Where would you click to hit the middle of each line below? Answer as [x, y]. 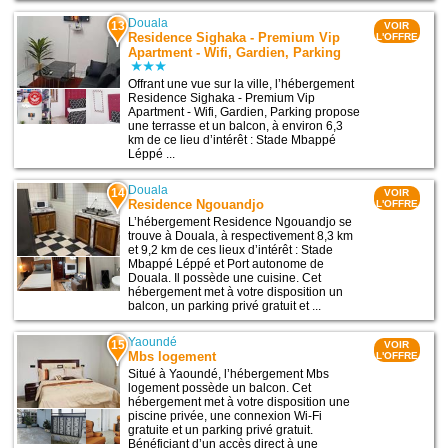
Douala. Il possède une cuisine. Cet [225, 278]
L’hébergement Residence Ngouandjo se [240, 222]
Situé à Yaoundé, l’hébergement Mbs [229, 374]
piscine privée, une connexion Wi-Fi [225, 416]
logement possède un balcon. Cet [220, 388]
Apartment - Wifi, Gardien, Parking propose [244, 112]
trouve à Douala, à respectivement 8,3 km [241, 236]
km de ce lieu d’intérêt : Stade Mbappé [232, 140]
